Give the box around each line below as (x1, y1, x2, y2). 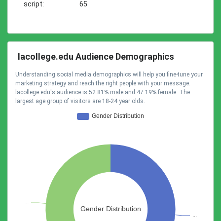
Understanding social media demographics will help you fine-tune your (15, 71, 203, 78)
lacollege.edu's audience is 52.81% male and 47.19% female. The (15, 89, 190, 96)
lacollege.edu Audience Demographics (18, 51, 174, 62)
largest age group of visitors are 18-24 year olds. (15, 98, 145, 105)
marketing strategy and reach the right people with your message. (15, 80, 190, 87)
